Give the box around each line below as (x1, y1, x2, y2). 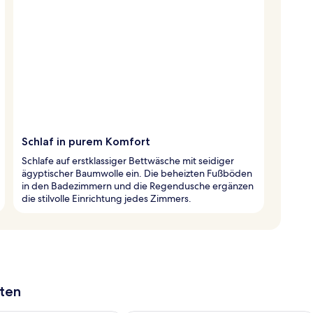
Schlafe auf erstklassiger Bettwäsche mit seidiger (22, 154, 234, 167)
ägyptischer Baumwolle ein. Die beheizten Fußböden (22, 166, 252, 180)
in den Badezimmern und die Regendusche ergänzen (22, 179, 254, 192)
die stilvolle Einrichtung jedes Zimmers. (22, 191, 191, 205)
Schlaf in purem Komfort (22, 134, 150, 148)
